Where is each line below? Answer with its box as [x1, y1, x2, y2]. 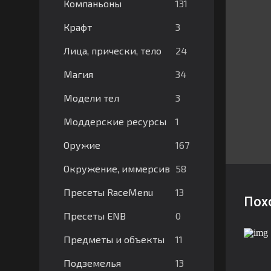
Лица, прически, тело [63, 45, 162, 56]
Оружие [63, 139, 100, 151]
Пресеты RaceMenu [63, 186, 153, 198]
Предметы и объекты [63, 233, 165, 245]
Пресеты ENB [63, 210, 126, 221]
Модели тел [63, 92, 119, 103]
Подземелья [63, 257, 121, 269]
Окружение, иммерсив [63, 163, 170, 174]
